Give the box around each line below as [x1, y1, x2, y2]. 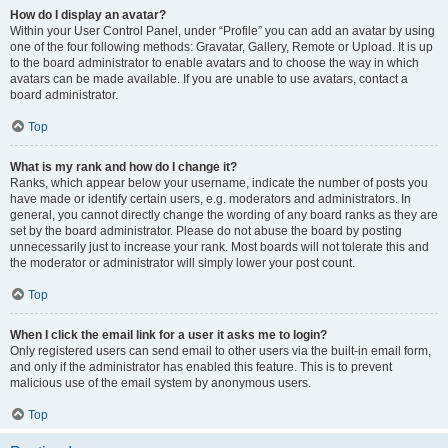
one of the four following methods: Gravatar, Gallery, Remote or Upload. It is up [10, 40, 433, 54]
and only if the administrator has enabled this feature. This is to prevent [10, 360, 392, 374]
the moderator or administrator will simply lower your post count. [10, 256, 355, 270]
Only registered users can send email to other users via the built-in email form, [10, 344, 431, 358]
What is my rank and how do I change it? [10, 160, 237, 174]
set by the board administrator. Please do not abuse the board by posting [10, 224, 402, 238]
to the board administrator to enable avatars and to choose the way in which [10, 56, 419, 70]
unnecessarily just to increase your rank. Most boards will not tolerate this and [10, 240, 429, 254]
